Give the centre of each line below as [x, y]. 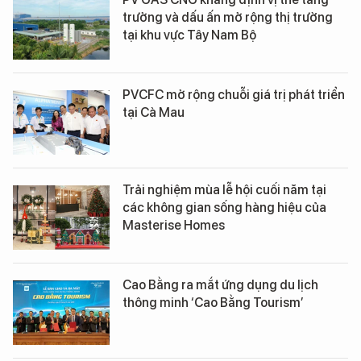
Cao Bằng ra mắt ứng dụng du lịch [220, 284]
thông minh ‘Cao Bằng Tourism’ [213, 302]
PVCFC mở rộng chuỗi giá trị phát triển [234, 94]
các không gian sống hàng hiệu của [224, 207]
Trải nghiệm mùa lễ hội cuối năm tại [224, 189]
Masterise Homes [174, 225]
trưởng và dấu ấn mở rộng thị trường [228, 17]
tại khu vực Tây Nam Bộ [189, 35]
